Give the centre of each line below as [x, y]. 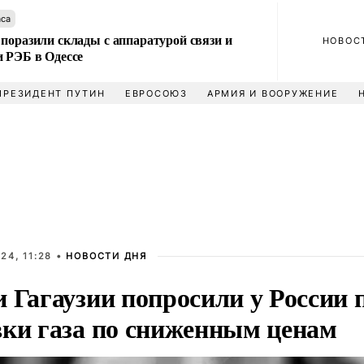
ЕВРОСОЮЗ [156, 93]
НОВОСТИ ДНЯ [106, 256]
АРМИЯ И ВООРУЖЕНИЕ [273, 93]
